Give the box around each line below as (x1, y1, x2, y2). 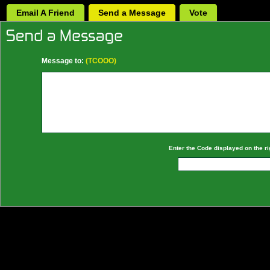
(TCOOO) (83, 57, 116, 65)
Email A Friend (16, 8, 75, 17)
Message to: (41, 57, 84, 65)
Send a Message (98, 8, 166, 17)
